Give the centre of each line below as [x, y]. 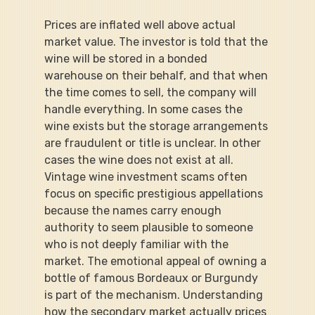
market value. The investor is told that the [157, 41]
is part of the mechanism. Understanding [155, 295]
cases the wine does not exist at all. [140, 160]
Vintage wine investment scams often [147, 176]
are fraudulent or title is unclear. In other [154, 143]
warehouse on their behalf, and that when [157, 75]
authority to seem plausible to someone [150, 227]
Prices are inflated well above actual [141, 25]
